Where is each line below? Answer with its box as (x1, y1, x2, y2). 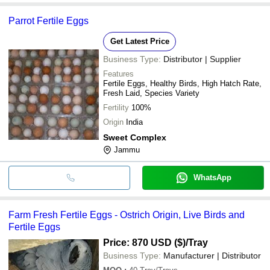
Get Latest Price (110, 36, 169, 46)
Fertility (103, 102, 129, 112)
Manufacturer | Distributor (163, 250, 261, 260)
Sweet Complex (103, 132, 166, 142)
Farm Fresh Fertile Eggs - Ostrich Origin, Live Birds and (8, 209, 245, 220)
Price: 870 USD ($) (103, 237, 186, 248)
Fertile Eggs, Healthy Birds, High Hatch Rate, (103, 78, 262, 88)
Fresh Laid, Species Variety (103, 88, 199, 98)
